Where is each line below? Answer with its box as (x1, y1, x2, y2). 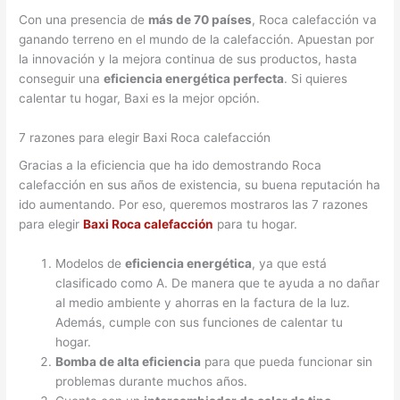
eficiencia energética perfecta (104, 71, 285, 86)
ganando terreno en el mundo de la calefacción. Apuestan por (19, 31, 375, 46)
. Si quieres (284, 71, 348, 86)
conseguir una (19, 71, 104, 86)
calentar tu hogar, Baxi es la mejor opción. (19, 90, 261, 105)
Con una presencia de (19, 12, 149, 27)
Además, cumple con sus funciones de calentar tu (55, 315, 344, 330)
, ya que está (252, 256, 328, 271)
